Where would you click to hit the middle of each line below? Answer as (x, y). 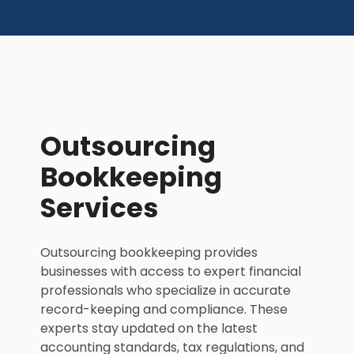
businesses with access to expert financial (171, 271)
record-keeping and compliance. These (164, 309)
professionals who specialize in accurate (166, 290)
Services (100, 207)
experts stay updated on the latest (149, 328)
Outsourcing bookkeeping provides (149, 252)
